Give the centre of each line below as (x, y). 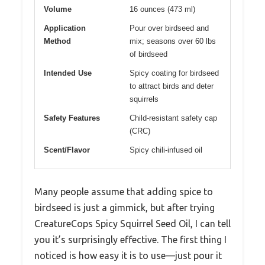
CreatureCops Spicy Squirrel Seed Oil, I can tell (132, 223)
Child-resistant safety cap (173, 118)
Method (57, 41)
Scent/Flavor (67, 150)
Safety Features (72, 118)
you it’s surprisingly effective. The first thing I (130, 239)
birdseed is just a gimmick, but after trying (125, 207)
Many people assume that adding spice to (124, 191)
